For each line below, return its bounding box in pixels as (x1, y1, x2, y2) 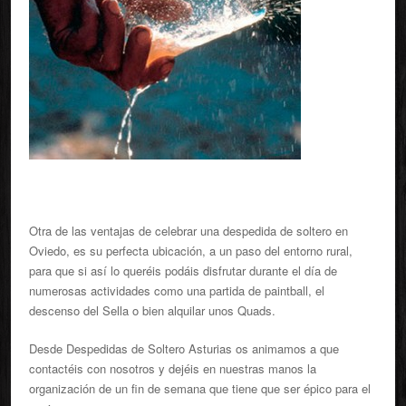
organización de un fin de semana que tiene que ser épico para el (29, 380, 371, 397)
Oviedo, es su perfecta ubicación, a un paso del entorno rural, (29, 242, 353, 259)
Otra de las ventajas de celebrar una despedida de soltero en (29, 222, 348, 239)
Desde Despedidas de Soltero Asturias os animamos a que (29, 340, 339, 357)
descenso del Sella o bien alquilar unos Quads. (29, 302, 275, 319)
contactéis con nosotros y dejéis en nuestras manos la (29, 360, 316, 377)
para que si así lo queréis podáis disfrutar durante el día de (29, 262, 337, 279)
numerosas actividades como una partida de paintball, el (29, 282, 324, 299)
